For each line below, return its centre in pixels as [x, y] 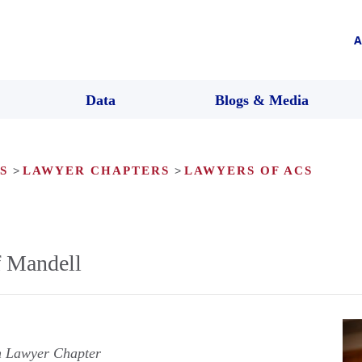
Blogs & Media [262, 100]
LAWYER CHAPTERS [96, 170]
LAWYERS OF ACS [248, 170]
